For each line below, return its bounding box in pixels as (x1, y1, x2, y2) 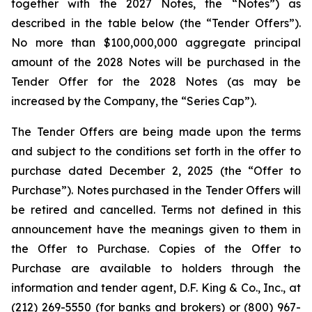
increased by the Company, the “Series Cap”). (11, 94, 256, 108)
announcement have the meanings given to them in (11, 222, 301, 236)
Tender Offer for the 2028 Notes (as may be (11, 75, 301, 88)
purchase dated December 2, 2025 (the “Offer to (11, 164, 301, 178)
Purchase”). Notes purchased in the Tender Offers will (11, 183, 301, 197)
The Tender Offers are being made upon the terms (11, 125, 301, 139)
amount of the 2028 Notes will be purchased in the (11, 55, 301, 69)
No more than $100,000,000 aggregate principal (11, 36, 301, 49)
